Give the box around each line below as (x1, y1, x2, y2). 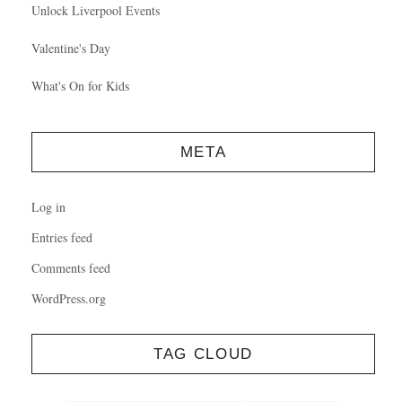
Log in (31, 197, 66, 215)
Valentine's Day (31, 39, 110, 57)
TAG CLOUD (153, 345, 254, 363)
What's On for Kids (31, 76, 129, 94)
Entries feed (31, 228, 92, 246)
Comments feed (31, 258, 110, 276)
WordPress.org (31, 289, 106, 307)
